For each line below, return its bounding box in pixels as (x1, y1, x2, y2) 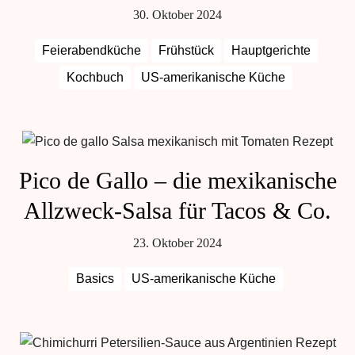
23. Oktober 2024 (133, 236, 222, 250)
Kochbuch (67, 71, 124, 84)
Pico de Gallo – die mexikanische (18, 167, 337, 193)
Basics (76, 272, 114, 285)
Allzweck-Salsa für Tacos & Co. (24, 197, 331, 223)
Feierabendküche (41, 44, 141, 57)
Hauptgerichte (231, 44, 311, 57)
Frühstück (158, 44, 214, 57)
